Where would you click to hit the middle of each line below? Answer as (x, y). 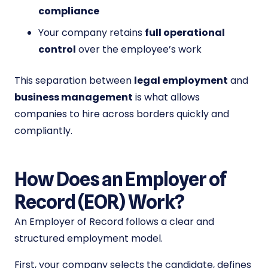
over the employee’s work (139, 50)
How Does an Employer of (121, 179)
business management (74, 98)
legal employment (181, 81)
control (57, 50)
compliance (69, 11)
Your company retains (92, 33)
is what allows (166, 98)
